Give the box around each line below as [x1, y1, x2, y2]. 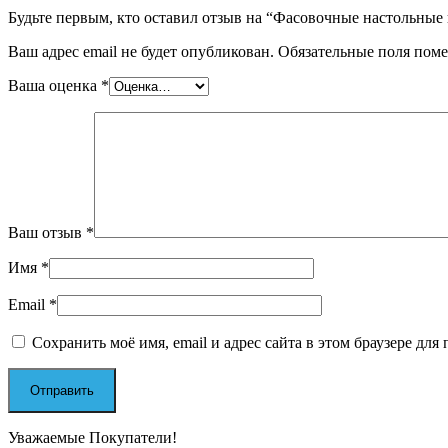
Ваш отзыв [8, 223, 86, 241]
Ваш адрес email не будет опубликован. [8, 42, 274, 60]
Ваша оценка [8, 76, 101, 94]
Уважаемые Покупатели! [8, 428, 177, 446]
